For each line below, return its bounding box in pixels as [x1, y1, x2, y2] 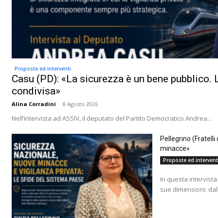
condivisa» [12, 85, 60, 97]
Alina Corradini [12, 100, 56, 108]
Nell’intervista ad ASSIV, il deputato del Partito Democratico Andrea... [12, 114, 212, 123]
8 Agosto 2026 [63, 100, 98, 108]
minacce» [160, 145, 190, 152]
